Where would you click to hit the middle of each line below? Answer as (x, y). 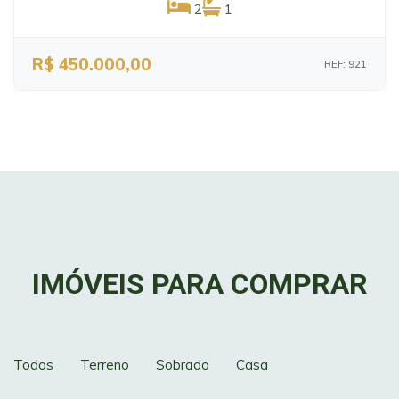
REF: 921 (346, 64)
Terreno (105, 364)
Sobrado (183, 364)
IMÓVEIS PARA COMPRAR (199, 284)
